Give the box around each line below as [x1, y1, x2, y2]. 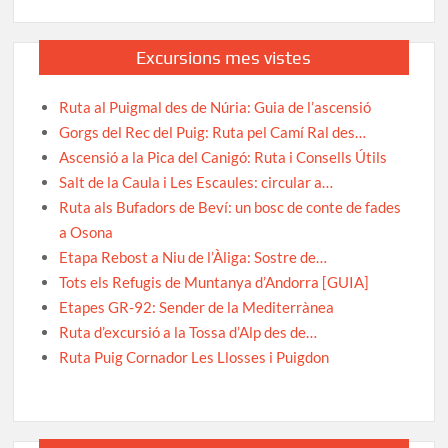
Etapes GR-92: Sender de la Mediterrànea [59, 297, 335, 316]
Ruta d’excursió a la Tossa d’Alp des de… [59, 322, 318, 341]
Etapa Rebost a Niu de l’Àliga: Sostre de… [59, 247, 328, 266]
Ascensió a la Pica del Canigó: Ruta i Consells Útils [59, 147, 388, 166]
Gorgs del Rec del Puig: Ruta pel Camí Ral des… [59, 122, 367, 141]
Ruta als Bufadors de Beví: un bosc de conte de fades [59, 197, 402, 216]
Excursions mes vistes [136, 46, 312, 68]
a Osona [59, 222, 114, 241]
